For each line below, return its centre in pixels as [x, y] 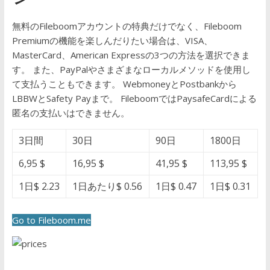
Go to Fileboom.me [51, 220]
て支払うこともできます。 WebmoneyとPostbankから [124, 84]
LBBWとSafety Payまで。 [66, 98]
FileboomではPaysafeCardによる [188, 98]
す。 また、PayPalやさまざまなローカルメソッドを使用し [131, 69]
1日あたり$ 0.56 [107, 186]
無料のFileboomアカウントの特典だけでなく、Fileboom [127, 26]
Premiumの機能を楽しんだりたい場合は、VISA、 [112, 40]
